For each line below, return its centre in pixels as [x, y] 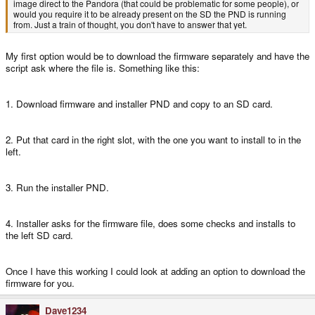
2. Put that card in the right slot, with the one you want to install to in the [153, 140]
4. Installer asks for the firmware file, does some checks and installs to [150, 224]
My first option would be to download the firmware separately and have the [157, 56]
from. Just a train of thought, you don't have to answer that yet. [130, 25]
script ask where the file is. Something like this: [103, 68]
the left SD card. [39, 236]
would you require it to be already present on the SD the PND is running [150, 14]
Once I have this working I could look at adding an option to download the [155, 271]
